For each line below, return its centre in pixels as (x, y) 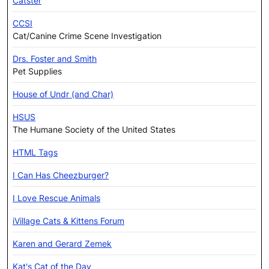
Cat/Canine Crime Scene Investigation (87, 36)
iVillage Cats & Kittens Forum (68, 221)
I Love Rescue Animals (56, 198)
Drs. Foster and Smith (55, 59)
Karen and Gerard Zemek (62, 244)
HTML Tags (35, 153)
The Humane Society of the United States (94, 130)
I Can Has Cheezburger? (61, 175)
